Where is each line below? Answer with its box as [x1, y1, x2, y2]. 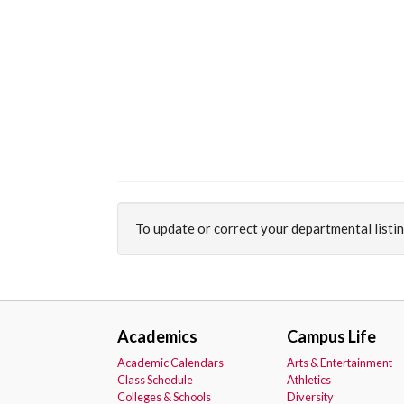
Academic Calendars [117, 355, 224, 370]
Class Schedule [117, 372, 193, 387]
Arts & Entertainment [286, 355, 392, 370]
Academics [117, 326, 197, 346]
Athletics [286, 372, 331, 387]
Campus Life [286, 326, 376, 346]
